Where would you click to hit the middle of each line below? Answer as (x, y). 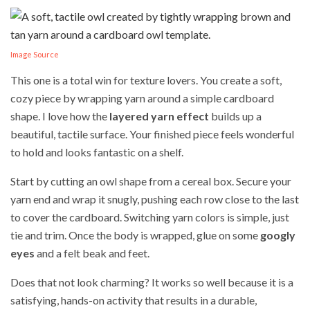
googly (278, 235)
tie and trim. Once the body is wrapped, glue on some (135, 235)
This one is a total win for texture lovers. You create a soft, (146, 80)
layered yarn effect (159, 116)
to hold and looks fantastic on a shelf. (97, 152)
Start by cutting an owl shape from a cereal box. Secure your (151, 181)
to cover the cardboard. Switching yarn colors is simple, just (150, 217)
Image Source (35, 55)
